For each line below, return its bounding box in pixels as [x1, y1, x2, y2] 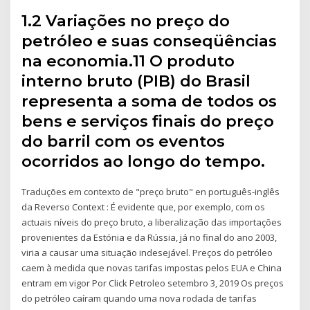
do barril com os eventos [21, 131, 226, 151]
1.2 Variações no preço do [21, 10, 230, 30]
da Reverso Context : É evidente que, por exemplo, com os [21, 200, 266, 213]
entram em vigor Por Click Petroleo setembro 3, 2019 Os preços [21, 276, 284, 289]
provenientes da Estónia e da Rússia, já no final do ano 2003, [21, 230, 277, 244]
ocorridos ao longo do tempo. [21, 151, 266, 171]
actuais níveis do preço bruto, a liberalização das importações [21, 215, 282, 228]
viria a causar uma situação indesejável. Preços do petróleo [21, 246, 273, 259]
